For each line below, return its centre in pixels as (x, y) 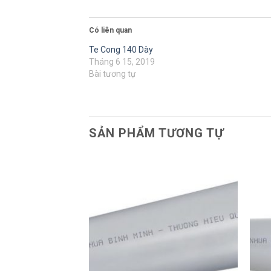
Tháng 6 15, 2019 (122, 61)
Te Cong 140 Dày (121, 49)
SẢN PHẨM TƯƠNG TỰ (156, 133)
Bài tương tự (113, 73)
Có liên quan (110, 30)
